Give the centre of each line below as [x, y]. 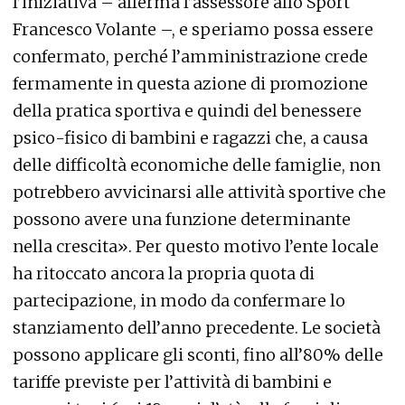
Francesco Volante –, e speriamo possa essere [193, 29]
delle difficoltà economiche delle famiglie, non [197, 165]
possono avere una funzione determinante [182, 219]
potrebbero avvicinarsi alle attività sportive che [199, 192]
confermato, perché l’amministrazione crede [190, 56]
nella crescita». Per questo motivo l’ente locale [196, 246]
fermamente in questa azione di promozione [190, 83]
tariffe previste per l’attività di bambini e [172, 381]
